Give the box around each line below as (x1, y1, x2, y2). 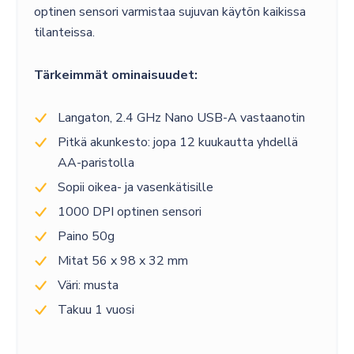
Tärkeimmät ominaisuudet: (33, 66, 198, 84)
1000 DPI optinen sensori (57, 202, 201, 220)
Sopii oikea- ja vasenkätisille (57, 178, 213, 196)
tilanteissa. (33, 23, 95, 41)
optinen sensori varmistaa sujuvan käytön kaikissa (33, 2, 306, 21)
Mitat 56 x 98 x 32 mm (57, 251, 188, 269)
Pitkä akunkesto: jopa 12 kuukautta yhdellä (57, 133, 298, 151)
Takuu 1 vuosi (57, 300, 134, 318)
